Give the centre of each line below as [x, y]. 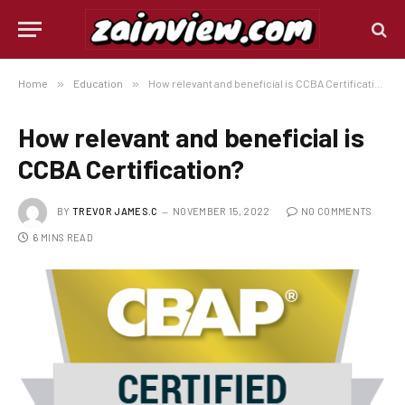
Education [98, 83]
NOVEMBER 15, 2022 [221, 211]
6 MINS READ [63, 237]
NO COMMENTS [336, 211]
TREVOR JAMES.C [115, 211]
